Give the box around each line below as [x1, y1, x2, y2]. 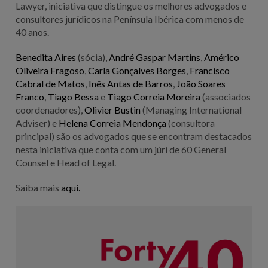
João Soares [176, 77, 226, 89]
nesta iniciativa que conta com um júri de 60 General [15, 143, 226, 155]
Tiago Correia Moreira [106, 90, 200, 102]
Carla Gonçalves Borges [87, 64, 186, 76]
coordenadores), [15, 103, 84, 115]
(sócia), [75, 51, 109, 63]
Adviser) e [15, 117, 57, 129]
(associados [200, 90, 251, 102]
